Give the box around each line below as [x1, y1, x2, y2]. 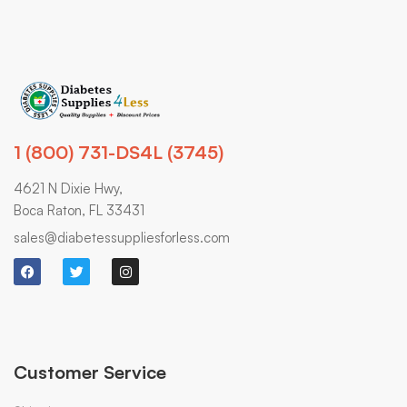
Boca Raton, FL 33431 [14, 202, 144, 220]
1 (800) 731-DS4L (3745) [14, 141, 223, 164]
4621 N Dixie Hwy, [14, 180, 123, 198]
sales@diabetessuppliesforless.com [14, 229, 230, 247]
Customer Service [14, 360, 166, 383]
